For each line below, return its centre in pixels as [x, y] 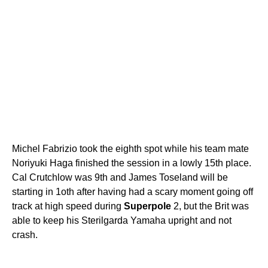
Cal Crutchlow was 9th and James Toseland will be [120, 177]
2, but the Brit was [210, 206]
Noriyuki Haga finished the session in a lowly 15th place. [132, 163]
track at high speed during [68, 206]
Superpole [147, 206]
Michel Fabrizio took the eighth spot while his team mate [130, 148]
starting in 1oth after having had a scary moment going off [133, 191]
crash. [25, 234]
